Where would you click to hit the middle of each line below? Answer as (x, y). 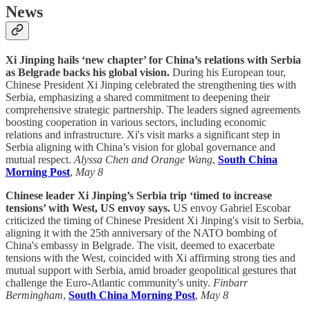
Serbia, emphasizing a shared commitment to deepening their (138, 97)
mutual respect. (40, 159)
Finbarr (230, 282)
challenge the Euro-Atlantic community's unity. (109, 282)
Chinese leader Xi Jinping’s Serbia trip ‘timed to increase (139, 195)
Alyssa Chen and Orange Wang (143, 159)
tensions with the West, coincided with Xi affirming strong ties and (151, 257)
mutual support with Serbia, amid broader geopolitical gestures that (151, 270)
